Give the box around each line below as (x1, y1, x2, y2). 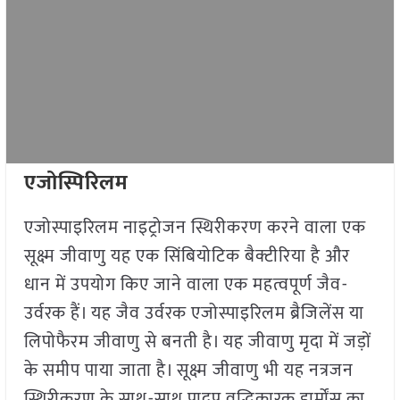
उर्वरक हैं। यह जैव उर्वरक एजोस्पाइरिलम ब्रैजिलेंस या (23, 298, 364, 329)
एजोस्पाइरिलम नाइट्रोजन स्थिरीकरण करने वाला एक (23, 212, 366, 244)
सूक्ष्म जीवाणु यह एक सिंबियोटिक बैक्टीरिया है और (23, 241, 350, 272)
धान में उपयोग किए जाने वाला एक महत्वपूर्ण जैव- (23, 270, 348, 301)
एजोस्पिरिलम (23, 165, 129, 202)
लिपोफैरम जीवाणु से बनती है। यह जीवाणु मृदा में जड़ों (23, 327, 371, 358)
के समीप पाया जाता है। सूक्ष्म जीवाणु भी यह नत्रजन (23, 355, 354, 387)
